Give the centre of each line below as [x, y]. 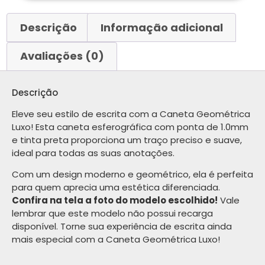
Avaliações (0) [62, 56]
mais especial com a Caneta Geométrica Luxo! [116, 240]
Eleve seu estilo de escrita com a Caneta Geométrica [131, 114]
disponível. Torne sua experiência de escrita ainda [122, 227]
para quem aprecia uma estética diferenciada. [116, 188]
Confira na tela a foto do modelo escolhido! [115, 201]
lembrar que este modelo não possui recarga [112, 214]
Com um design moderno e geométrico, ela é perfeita [132, 174]
